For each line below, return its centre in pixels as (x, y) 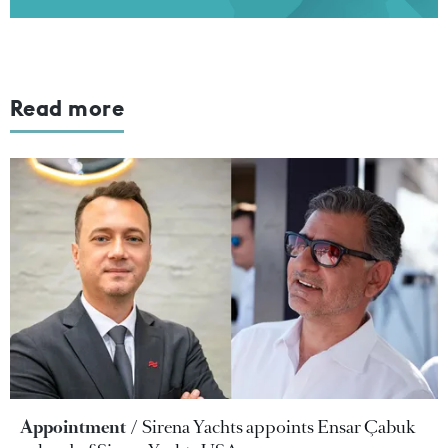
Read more (67, 108)
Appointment (73, 426)
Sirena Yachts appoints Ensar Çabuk (279, 426)
